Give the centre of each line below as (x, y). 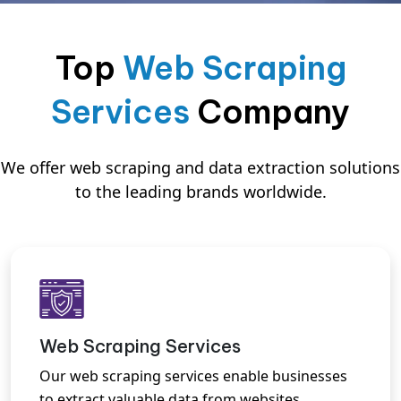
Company (270, 111)
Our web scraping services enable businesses (193, 375)
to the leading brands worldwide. (200, 191)
